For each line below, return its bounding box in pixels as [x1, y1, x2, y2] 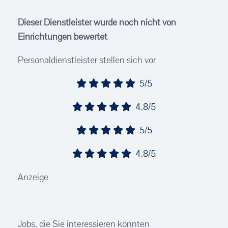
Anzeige [18, 171, 48, 183]
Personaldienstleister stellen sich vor [18, 54, 156, 66]
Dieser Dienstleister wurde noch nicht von [18, 16, 176, 28]
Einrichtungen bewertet [18, 31, 107, 42]
